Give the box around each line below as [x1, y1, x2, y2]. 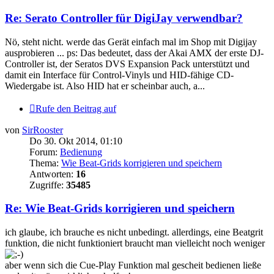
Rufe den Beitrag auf [35, 103, 116, 114]
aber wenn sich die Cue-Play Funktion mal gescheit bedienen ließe [5, 260, 261, 271]
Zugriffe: [29, 179, 66, 190]
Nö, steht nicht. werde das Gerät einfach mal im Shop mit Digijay [5, 36, 257, 47]
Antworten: [29, 168, 76, 179]
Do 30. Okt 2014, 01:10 [29, 135, 122, 146]
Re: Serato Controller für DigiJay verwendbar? [5, 11, 243, 24]
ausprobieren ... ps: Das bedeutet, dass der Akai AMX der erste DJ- [5, 47, 264, 58]
